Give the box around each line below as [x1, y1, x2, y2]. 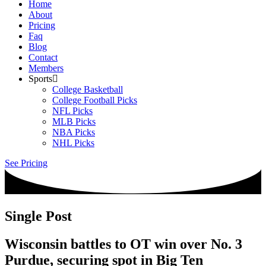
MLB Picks [52, 116, 96, 126]
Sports [28, 74, 52, 84]
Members [28, 63, 64, 73]
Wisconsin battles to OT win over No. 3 [5, 236, 242, 252]
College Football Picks [52, 95, 137, 105]
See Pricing [5, 158, 47, 168]
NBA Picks [52, 127, 95, 137]
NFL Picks [52, 106, 93, 116]
